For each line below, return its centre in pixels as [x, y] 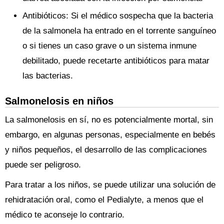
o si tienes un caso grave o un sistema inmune [109, 46]
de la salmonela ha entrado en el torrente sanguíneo [119, 31]
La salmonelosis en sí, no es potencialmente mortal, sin [109, 120]
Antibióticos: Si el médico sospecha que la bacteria [118, 16]
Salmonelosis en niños [59, 101]
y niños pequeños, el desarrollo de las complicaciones [106, 150]
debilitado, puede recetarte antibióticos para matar [116, 61]
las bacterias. [48, 76]
